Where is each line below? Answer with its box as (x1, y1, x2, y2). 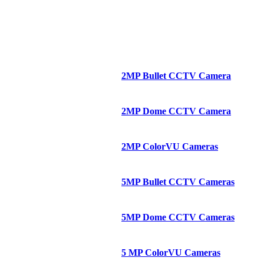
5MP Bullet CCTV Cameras (121, 176, 235, 187)
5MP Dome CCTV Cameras (121, 212, 235, 222)
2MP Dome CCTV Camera (121, 105, 231, 116)
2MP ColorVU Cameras (121, 141, 218, 151)
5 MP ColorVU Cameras (121, 247, 220, 258)
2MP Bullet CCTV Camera (121, 70, 231, 81)
